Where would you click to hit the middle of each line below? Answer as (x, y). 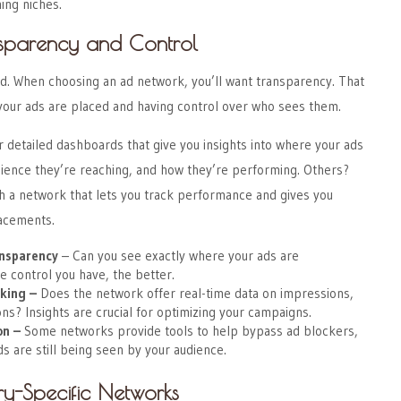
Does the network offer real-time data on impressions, (195, 293)
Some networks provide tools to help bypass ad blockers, (189, 331)
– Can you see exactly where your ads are (179, 256)
